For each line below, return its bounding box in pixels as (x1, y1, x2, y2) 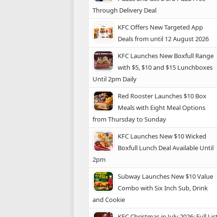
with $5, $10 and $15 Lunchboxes (118, 63, 213, 72)
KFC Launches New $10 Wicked (118, 132, 206, 140)
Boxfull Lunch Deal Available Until (118, 143, 214, 152)
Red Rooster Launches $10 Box (118, 92, 206, 100)
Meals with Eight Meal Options (118, 103, 205, 112)
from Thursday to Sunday (93, 115, 166, 124)
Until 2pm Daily (93, 75, 137, 83)
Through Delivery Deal (93, 6, 156, 15)
